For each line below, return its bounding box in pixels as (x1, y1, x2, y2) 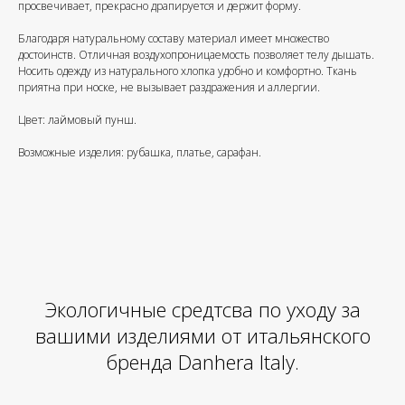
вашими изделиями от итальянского (34, 322, 371, 350)
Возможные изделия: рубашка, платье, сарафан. (18, 145, 261, 161)
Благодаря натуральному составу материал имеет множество (18, 31, 329, 47)
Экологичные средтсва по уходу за (44, 296, 361, 324)
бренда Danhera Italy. (106, 348, 299, 376)
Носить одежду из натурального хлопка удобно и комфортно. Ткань (18, 63, 357, 80)
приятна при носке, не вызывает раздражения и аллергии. (18, 80, 320, 96)
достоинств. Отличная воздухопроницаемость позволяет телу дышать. (18, 47, 374, 63)
